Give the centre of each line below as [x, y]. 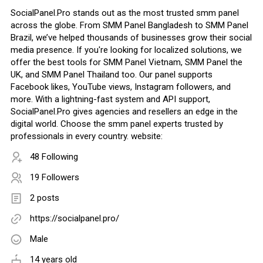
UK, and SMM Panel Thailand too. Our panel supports [112, 75]
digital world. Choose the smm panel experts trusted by [117, 124]
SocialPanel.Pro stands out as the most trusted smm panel [125, 13]
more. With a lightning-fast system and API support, [110, 100]
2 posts [45, 198]
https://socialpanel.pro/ [75, 219]
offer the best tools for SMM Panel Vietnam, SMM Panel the [127, 63]
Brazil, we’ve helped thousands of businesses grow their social [131, 38]
